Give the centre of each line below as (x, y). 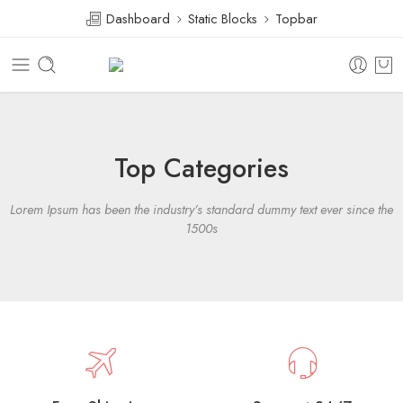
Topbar (296, 18)
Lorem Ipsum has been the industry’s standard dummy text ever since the (201, 209)
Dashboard (136, 18)
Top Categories (201, 168)
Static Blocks (223, 18)
